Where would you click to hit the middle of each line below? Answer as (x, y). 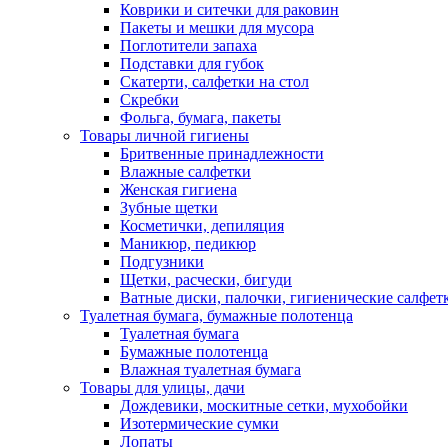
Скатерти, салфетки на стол (214, 81)
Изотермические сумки (199, 423)
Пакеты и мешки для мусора (217, 27)
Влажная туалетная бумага (210, 369)
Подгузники (162, 261)
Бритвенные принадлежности (222, 153)
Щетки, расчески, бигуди (206, 279)
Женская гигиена (178, 189)
